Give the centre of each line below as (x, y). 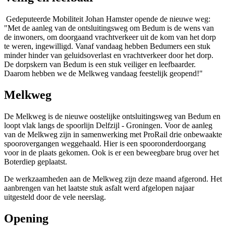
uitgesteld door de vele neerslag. (58, 197)
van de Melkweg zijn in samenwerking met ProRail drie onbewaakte (113, 135)
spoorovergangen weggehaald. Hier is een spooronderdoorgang (105, 144)
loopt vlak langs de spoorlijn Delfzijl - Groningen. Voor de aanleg (108, 126)
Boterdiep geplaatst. (36, 162)
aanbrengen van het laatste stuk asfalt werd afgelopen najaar (99, 188)
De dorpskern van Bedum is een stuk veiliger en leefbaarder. (100, 65)
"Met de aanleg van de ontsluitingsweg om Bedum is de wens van (109, 28)
